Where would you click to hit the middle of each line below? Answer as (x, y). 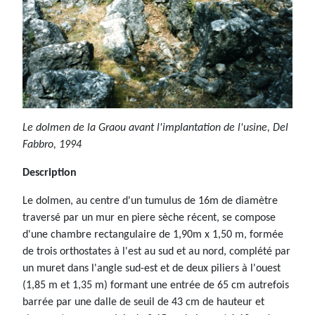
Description (50, 173)
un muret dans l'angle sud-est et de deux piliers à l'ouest (153, 268)
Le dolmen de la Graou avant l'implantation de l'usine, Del (155, 128)
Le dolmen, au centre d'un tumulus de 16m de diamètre (150, 201)
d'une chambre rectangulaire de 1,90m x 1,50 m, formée (153, 234)
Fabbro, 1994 (52, 144)
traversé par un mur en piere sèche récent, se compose (149, 218)
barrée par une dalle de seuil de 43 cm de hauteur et (143, 302)
